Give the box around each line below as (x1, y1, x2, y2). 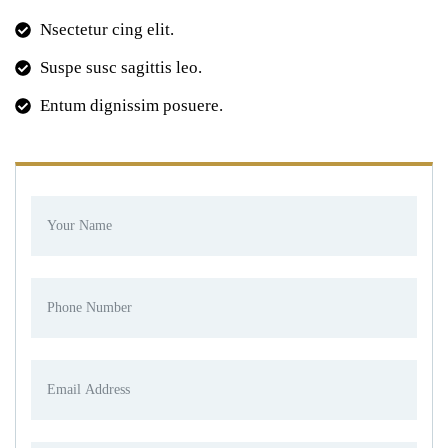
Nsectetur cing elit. (40, 20, 174, 40)
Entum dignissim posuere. (40, 96, 223, 116)
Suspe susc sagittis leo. (40, 58, 202, 78)
